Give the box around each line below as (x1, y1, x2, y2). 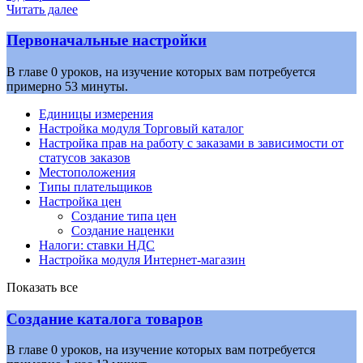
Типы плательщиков (39, 180, 152, 194)
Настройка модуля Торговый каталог (39, 122, 244, 135)
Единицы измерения (39, 107, 153, 121)
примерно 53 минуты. (6, 79, 128, 93)
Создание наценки (71, 224, 174, 237)
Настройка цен (39, 194, 122, 208)
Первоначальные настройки (6, 32, 207, 49)
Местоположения (39, 165, 135, 179)
